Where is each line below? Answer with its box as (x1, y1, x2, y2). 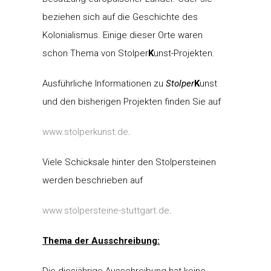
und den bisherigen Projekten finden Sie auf (42, 96, 221, 107)
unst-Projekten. (154, 47, 215, 59)
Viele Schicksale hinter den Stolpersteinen (42, 156, 216, 168)
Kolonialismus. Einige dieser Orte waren (42, 29, 203, 41)
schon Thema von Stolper (42, 47, 148, 59)
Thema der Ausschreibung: (42, 235, 160, 246)
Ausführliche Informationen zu (42, 77, 163, 89)
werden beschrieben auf (42, 174, 143, 186)
